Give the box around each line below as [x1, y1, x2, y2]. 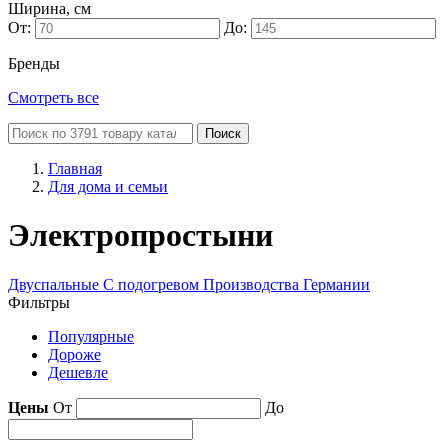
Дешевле [48, 363, 108, 381]
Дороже [48, 345, 101, 363]
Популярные [48, 327, 134, 345]
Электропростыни [8, 217, 273, 254]
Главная [48, 160, 102, 177]
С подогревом [103, 275, 203, 293]
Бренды [8, 55, 60, 72]
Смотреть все [8, 89, 99, 106]
